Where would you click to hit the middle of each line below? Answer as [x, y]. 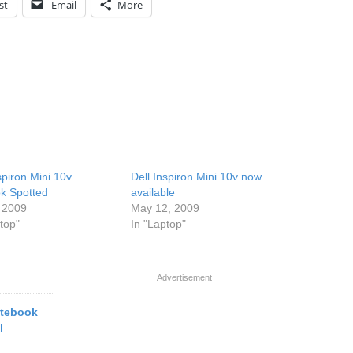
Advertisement [184, 277]
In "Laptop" [159, 224]
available [153, 192]
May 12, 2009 [165, 208]
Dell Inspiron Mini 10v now [197, 176]
